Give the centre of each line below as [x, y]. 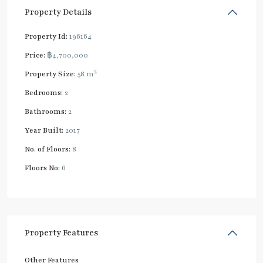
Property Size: [50, 74]
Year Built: [44, 131]
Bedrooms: [44, 93]
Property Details [58, 12]
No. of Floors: [48, 149]
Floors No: [42, 168]
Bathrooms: [45, 112]
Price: [35, 55]
